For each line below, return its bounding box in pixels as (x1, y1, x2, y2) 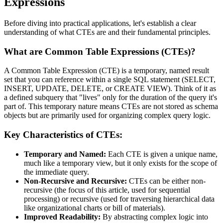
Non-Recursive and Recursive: (24, 176, 127, 185)
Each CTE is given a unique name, (106, 149, 218, 158)
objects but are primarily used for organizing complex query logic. (4, 111, 211, 120)
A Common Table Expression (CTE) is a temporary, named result (4, 66, 209, 75)
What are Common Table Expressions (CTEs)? (4, 46, 196, 57)
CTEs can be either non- (127, 176, 206, 185)
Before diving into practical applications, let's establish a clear (4, 18, 196, 27)
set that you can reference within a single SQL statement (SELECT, (4, 75, 216, 84)
